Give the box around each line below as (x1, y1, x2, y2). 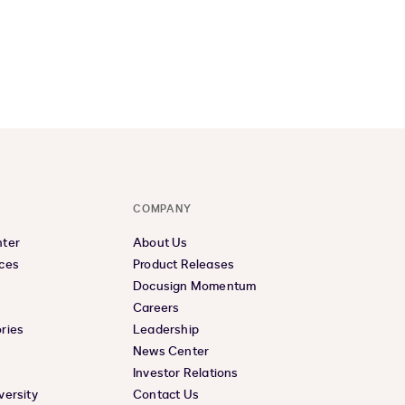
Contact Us (133, 386, 199, 403)
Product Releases (133, 256, 235, 273)
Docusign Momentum (133, 278, 257, 295)
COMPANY (133, 202, 192, 216)
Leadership (133, 321, 199, 338)
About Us (133, 234, 188, 251)
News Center (133, 343, 210, 360)
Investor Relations (133, 364, 239, 381)
